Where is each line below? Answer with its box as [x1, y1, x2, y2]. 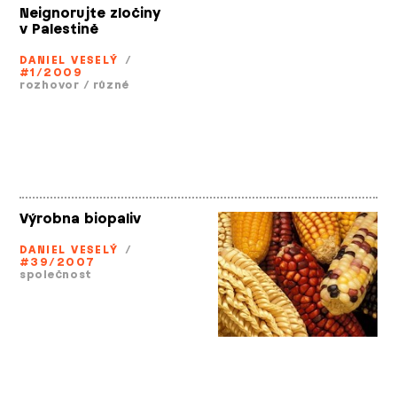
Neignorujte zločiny [19, 4, 160, 22]
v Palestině [19, 20, 98, 38]
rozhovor [19, 77, 80, 92]
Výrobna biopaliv [19, 210, 141, 228]
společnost [19, 267, 93, 282]
